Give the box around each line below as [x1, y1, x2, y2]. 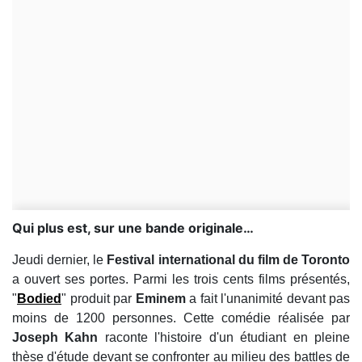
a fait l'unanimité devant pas [189, 292, 350, 305]
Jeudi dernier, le [12, 253, 104, 267]
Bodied [17, 292, 61, 305]
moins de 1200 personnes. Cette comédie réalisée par [12, 311, 350, 325]
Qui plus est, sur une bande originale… [12, 220, 254, 236]
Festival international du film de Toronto [103, 253, 350, 267]
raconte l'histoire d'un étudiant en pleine [104, 330, 351, 344]
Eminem [135, 292, 189, 305]
